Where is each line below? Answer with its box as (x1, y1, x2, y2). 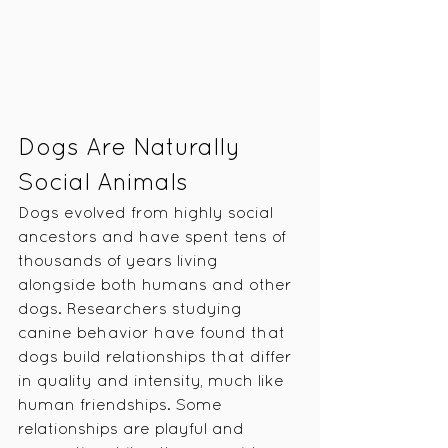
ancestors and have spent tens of (18, 230, 291, 245)
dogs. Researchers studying (18, 302, 247, 317)
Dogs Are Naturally (18, 137, 247, 160)
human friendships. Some (18, 398, 227, 413)
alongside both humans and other (18, 278, 297, 293)
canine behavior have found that (18, 326, 290, 341)
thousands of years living (18, 254, 223, 269)
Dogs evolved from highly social (18, 206, 278, 221)
